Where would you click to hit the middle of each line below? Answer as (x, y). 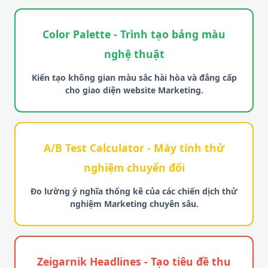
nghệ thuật (134, 54)
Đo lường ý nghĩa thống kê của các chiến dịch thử (134, 191)
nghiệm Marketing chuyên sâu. (134, 204)
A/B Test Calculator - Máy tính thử (134, 148)
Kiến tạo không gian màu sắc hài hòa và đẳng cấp (134, 77)
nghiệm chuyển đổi (134, 167)
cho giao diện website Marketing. (134, 90)
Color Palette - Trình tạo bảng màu (134, 34)
